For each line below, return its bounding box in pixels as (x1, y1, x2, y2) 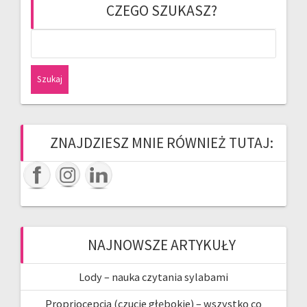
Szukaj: (153, 28, 188, 45)
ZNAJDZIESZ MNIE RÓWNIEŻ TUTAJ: (50, 133, 273, 152)
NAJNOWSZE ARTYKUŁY (88, 235, 236, 254)
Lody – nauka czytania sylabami (79, 269, 228, 284)
